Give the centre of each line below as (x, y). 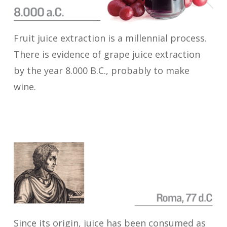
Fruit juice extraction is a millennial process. (110, 38)
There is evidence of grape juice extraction (107, 54)
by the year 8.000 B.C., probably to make (102, 70)
